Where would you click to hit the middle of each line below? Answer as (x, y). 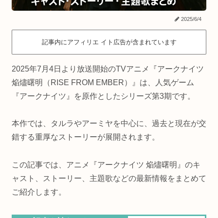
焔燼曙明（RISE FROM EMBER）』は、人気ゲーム (103, 82)
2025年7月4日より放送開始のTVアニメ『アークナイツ (108, 69)
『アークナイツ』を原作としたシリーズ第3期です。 (103, 96)
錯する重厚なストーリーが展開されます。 (86, 137)
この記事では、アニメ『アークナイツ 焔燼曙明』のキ (106, 165)
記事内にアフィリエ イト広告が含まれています (109, 42)
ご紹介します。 (39, 192)
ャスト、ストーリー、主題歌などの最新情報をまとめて (109, 179)
